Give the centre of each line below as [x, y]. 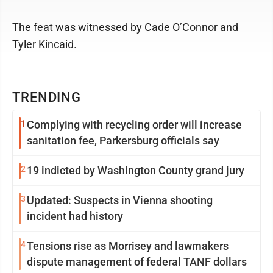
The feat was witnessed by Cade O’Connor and [125, 27]
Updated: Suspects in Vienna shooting [120, 200]
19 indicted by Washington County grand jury [136, 170]
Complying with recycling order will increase [134, 125]
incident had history [75, 216]
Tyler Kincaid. [44, 44]
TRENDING [47, 97]
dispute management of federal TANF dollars [137, 262]
